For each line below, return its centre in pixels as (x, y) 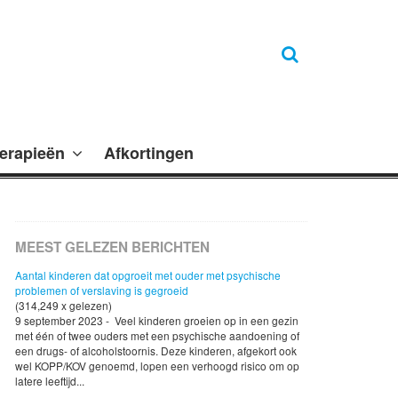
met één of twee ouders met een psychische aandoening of (157, 335)
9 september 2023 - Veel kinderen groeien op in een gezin (157, 320)
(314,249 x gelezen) (64, 305)
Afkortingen (149, 152)
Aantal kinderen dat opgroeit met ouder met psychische (148, 275)
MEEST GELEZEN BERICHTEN (112, 247)
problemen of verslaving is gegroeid (102, 290)
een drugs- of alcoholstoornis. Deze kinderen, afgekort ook (156, 350)
